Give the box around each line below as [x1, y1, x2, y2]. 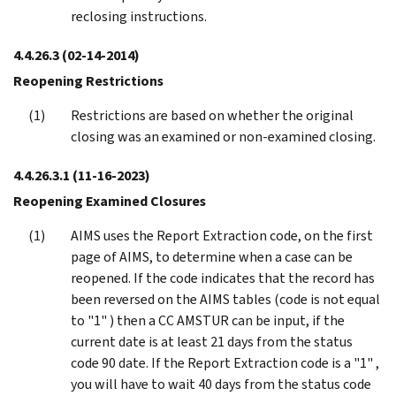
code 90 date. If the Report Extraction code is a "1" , [71, 353, 379, 372]
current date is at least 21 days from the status [71, 331, 353, 351]
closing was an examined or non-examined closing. [71, 126, 376, 146]
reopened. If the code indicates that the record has [71, 268, 375, 287]
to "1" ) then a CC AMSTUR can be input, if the [71, 310, 345, 330]
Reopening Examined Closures [13, 191, 206, 210]
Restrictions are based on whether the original [71, 105, 354, 125]
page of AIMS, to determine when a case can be [71, 247, 353, 266]
